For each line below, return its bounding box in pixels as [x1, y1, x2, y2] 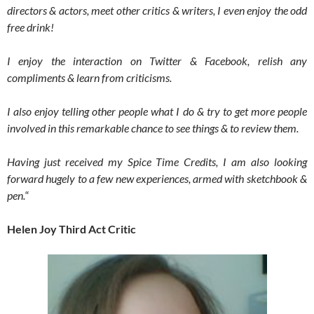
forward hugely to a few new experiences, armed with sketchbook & [7, 172, 307, 186]
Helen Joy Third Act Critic [7, 222, 136, 236]
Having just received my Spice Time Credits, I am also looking [7, 155, 307, 169]
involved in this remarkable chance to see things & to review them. [7, 121, 299, 135]
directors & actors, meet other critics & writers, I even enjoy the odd [7, 4, 307, 18]
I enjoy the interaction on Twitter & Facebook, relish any [7, 54, 307, 68]
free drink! [7, 20, 54, 34]
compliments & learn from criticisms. [7, 71, 172, 85]
